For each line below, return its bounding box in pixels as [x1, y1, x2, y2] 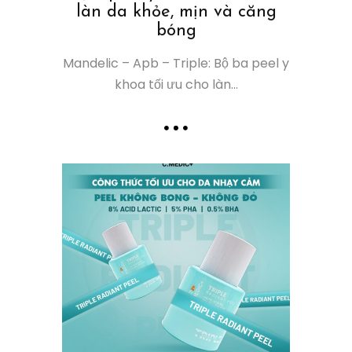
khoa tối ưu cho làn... [114, 75, 238, 93]
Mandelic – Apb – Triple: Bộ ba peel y [63, 53, 289, 72]
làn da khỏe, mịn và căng [75, 2, 277, 21]
